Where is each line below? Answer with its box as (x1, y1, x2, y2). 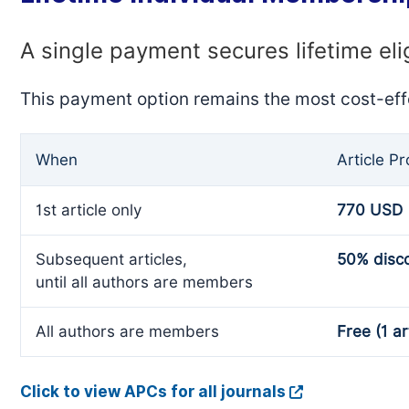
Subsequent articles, (36, 250, 187, 268)
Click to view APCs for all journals (20, 383, 286, 401)
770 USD (337, 201, 403, 219)
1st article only (36, 201, 142, 219)
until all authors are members (36, 273, 253, 291)
